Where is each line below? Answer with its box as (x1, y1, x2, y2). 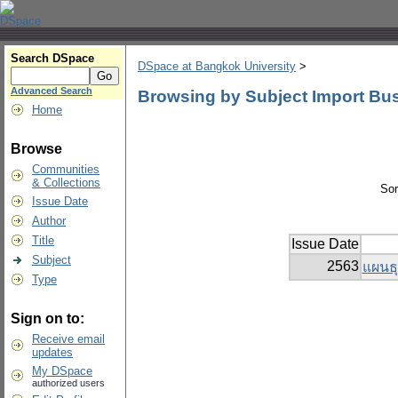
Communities (32, 163, 99, 176)
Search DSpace (11, 52, 94, 65)
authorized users (32, 378, 105, 388)
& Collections (32, 176, 100, 189)
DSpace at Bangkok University (138, 60, 296, 74)
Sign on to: (11, 311, 84, 326)
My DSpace (32, 364, 92, 378)
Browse (11, 141, 62, 156)
